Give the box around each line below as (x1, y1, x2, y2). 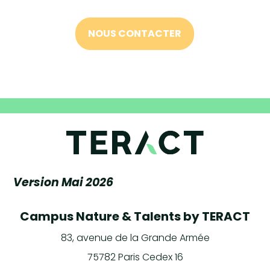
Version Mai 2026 (13, 174, 114, 191)
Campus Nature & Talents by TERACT (20, 208, 250, 225)
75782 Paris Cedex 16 (87, 250, 183, 265)
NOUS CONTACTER (88, 27, 182, 41)
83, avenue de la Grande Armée (60, 231, 210, 245)
